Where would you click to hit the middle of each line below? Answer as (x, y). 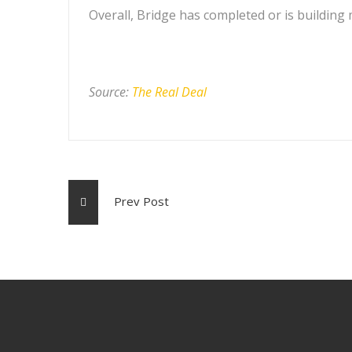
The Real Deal (169, 92)
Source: (110, 92)
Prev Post (134, 201)
